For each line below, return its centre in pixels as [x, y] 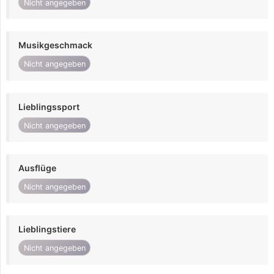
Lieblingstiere [47, 229]
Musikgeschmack [55, 45]
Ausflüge [37, 168]
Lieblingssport [49, 106]
